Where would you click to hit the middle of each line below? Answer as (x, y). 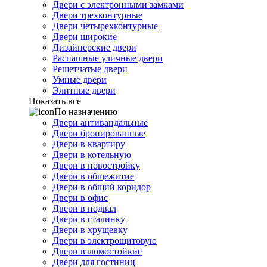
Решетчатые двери (90, 69)
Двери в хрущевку (90, 230)
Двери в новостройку (96, 165)
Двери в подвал (84, 208)
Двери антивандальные (100, 122)
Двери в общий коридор (102, 187)
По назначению (86, 112)
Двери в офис (80, 198)
